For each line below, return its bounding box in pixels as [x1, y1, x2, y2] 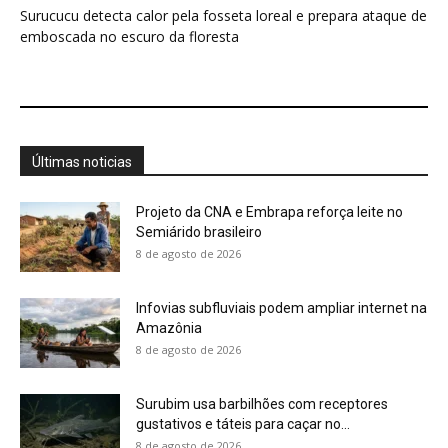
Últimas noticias [32, 154, 132, 171]
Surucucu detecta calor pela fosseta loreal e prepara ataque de [20, 6, 427, 26]
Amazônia [136, 320, 202, 337]
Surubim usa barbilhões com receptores [136, 396, 388, 413]
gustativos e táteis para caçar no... [136, 416, 350, 433]
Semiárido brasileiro [136, 224, 262, 241]
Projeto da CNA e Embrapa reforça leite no [136, 204, 403, 221]
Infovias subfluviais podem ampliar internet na [136, 300, 427, 317]
